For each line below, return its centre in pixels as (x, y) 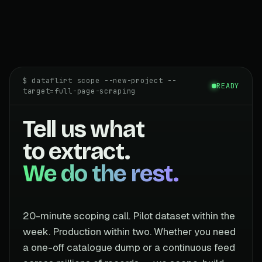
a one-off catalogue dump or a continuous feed (129, 247)
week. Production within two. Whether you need (129, 231)
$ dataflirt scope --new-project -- (100, 80)
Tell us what (84, 129)
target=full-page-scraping (80, 91)
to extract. (76, 151)
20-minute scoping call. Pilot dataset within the (129, 216)
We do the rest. (101, 173)
